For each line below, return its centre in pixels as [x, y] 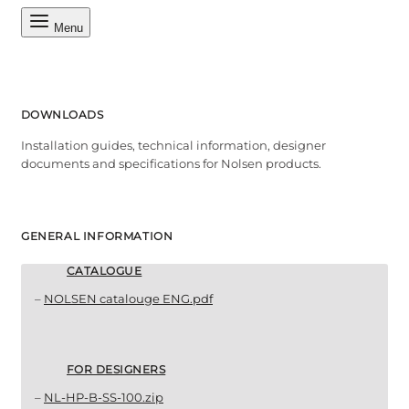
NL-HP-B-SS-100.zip [104, 398]
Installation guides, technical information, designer [173, 146]
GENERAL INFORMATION [97, 236]
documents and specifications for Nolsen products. [171, 164]
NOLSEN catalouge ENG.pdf [128, 299]
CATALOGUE [105, 271]
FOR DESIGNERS [116, 370]
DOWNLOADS [63, 115]
